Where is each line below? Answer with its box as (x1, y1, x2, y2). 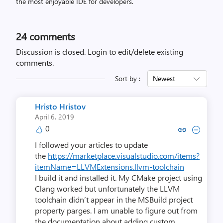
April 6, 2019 (35, 112, 74, 122)
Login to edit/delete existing (88, 46, 183, 57)
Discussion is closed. (16, 46, 88, 57)
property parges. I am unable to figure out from (35, 205, 198, 216)
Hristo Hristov (35, 101, 86, 112)
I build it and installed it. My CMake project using (35, 172, 202, 183)
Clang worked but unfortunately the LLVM (35, 183, 180, 194)
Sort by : (115, 74, 140, 84)
